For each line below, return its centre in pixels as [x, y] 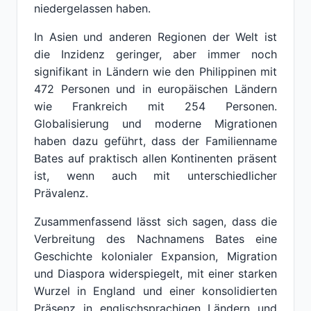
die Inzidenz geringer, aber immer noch [155, 54]
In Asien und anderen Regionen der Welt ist [155, 37]
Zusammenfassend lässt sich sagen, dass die [155, 221]
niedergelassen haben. [92, 8]
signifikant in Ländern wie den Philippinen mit [155, 72]
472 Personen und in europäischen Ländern [155, 89]
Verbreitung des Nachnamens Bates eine [155, 239]
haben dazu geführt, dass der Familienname [155, 141]
